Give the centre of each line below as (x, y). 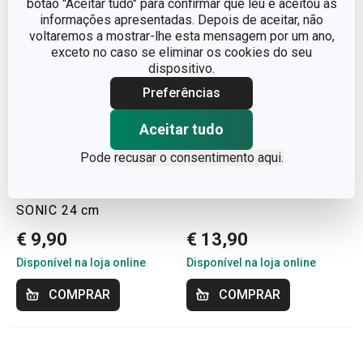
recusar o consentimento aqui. (199, 157)
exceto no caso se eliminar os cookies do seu (181, 52)
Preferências (181, 92)
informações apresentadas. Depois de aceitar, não (181, 19)
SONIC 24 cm (58, 210)
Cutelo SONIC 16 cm (250, 191)
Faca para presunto (76, 191)
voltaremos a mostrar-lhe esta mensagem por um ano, (181, 36)
